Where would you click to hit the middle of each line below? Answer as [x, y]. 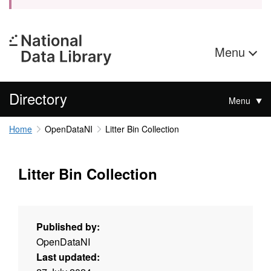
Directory [38, 98]
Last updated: [68, 256]
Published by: [68, 226]
